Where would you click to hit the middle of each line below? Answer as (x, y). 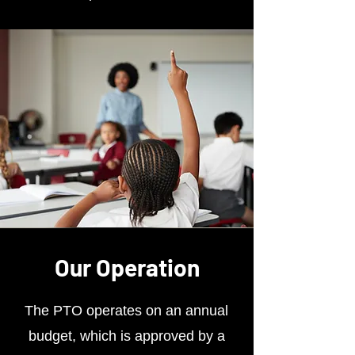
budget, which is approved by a (126, 336)
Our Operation (127, 267)
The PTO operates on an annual (126, 311)
